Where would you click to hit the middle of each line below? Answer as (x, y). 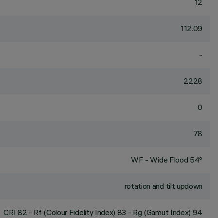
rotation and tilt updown (163, 186)
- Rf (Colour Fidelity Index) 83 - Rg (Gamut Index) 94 (115, 212)
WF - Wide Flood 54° (167, 160)
